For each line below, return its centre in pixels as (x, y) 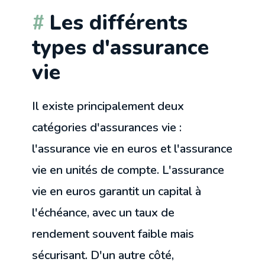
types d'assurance (121, 47)
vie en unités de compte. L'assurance (128, 170)
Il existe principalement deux (108, 106)
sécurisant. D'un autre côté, (103, 255)
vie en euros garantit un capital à (117, 191)
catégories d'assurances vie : (107, 127)
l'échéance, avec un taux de (104, 212)
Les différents (119, 22)
